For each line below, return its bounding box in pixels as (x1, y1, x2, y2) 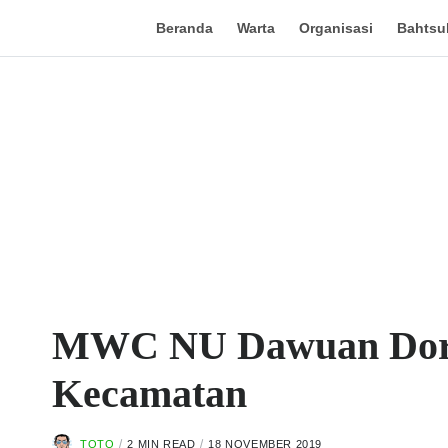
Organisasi (298, 20, 373, 36)
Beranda (155, 20, 213, 36)
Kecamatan (52, 371, 247, 416)
